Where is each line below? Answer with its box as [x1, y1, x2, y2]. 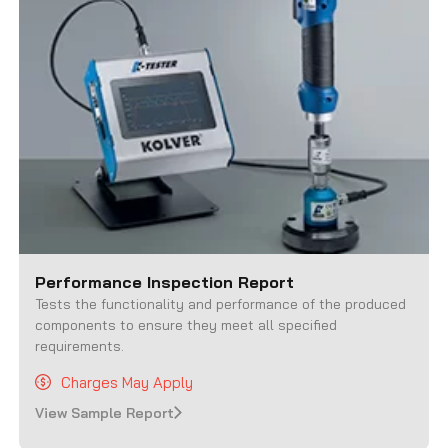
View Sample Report [35, 403, 175, 422]
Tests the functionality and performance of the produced [35, 294, 407, 313]
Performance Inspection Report [35, 271, 300, 292]
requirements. [35, 336, 125, 355]
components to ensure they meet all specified [35, 315, 338, 334]
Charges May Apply [61, 372, 194, 392]
